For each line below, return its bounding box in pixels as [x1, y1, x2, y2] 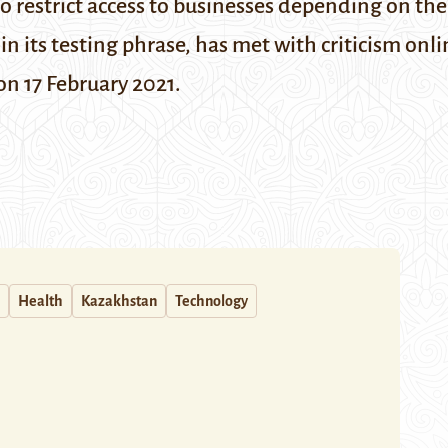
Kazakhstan [81, 293, 157, 309]
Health [18, 293, 63, 309]
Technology [175, 293, 248, 309]
